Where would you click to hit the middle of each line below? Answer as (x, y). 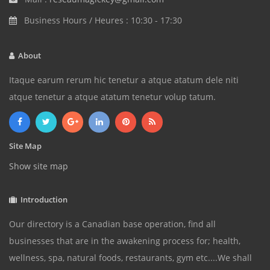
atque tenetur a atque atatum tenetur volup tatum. (112, 97)
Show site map (39, 166)
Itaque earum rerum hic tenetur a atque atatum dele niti (124, 80)
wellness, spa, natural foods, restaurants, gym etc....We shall (130, 258)
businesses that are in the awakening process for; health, (125, 241)
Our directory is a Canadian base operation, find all (112, 224)
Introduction (42, 200)
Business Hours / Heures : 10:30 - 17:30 (102, 20)
